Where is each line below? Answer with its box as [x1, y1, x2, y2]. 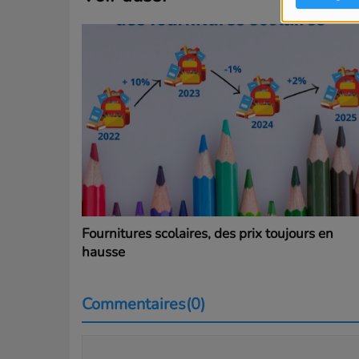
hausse [82, 242, 125, 261]
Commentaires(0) [82, 292, 205, 315]
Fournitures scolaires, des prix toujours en [82, 224, 333, 243]
